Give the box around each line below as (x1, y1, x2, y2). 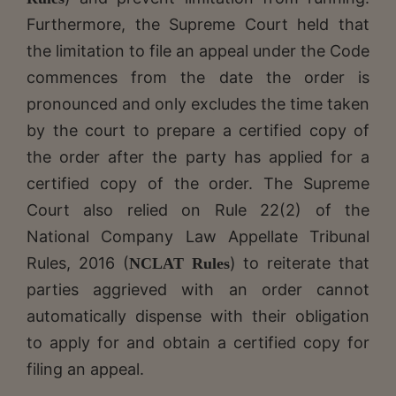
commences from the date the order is (27, 67, 369, 87)
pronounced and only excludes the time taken (27, 94, 369, 113)
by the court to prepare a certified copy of (27, 120, 369, 140)
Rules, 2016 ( (27, 253, 129, 272)
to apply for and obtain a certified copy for (27, 332, 369, 352)
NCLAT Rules (128, 254, 230, 272)
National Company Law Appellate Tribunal (27, 226, 369, 246)
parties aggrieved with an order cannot (27, 279, 369, 299)
